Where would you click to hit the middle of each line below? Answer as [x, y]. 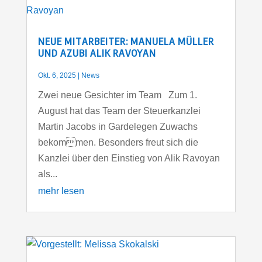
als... [47, 174]
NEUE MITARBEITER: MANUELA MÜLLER [126, 41]
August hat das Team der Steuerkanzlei [119, 111]
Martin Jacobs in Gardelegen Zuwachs [118, 126]
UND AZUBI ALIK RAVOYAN [97, 53]
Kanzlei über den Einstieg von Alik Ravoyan [129, 158]
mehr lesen [61, 191]
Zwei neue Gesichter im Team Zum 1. [117, 95]
